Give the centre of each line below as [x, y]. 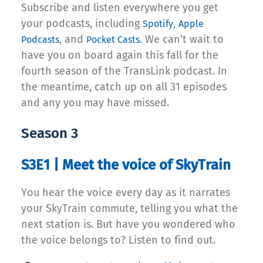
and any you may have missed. [95, 103]
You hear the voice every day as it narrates [126, 193]
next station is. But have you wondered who [128, 225]
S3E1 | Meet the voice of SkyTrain [126, 165]
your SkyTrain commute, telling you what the [129, 209]
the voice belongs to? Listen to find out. [118, 240]
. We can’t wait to [182, 40]
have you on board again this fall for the [120, 55]
